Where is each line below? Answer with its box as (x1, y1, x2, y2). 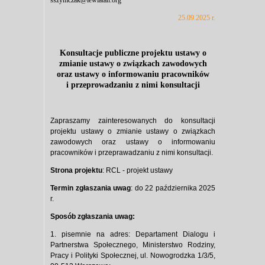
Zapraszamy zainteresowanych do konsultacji (50, 116, 215, 125)
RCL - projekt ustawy (106, 166, 173, 174)
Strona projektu (50, 166, 102, 174)
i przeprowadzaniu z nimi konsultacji (66, 80, 200, 89)
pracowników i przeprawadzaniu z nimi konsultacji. (50, 148, 215, 157)
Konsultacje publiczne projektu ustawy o (59, 48, 206, 57)
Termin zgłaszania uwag (50, 183, 131, 192)
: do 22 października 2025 (131, 183, 215, 192)
